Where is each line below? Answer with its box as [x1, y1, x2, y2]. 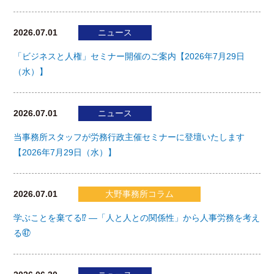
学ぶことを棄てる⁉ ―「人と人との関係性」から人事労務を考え [13, 213, 260, 223]
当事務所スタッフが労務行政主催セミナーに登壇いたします [13, 132, 245, 143]
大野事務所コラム [105, 189, 174, 199]
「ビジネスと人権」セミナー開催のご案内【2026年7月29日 [13, 51, 245, 62]
